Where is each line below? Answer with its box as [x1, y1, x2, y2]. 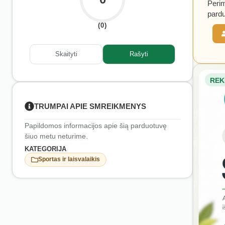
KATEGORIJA [25, 145, 66, 153]
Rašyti [130, 50, 148, 58]
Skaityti [55, 50, 77, 58]
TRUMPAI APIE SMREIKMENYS [34, 101, 146, 110]
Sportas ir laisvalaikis [38, 156, 100, 163]
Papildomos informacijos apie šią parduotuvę [25, 121, 167, 130]
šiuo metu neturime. [25, 132, 88, 140]
